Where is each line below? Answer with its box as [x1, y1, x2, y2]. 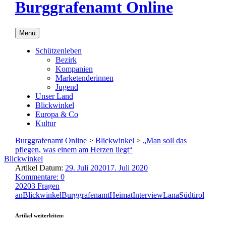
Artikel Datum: [15, 163, 63, 172]
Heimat [109, 190, 133, 199]
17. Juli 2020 [106, 163, 148, 172]
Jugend [55, 82, 78, 91]
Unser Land [35, 91, 73, 100]
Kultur [35, 119, 56, 128]
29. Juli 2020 [65, 163, 106, 172]
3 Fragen [31, 181, 60, 190]
